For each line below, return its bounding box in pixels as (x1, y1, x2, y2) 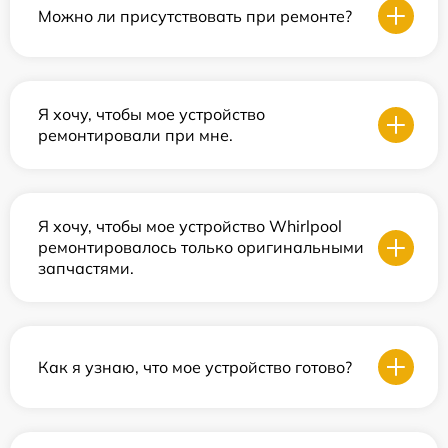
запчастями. (38, 258, 134, 279)
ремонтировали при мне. (38, 125, 233, 146)
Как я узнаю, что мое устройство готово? (38, 356, 352, 377)
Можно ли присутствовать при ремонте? (38, 5, 352, 26)
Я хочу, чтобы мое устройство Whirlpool (38, 216, 342, 237)
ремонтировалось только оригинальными (38, 237, 364, 258)
